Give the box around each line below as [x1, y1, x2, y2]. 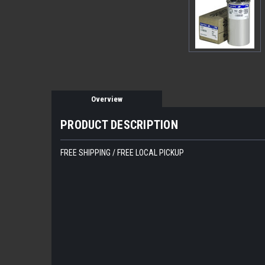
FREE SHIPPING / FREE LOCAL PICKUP [60, 147, 184, 157]
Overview [91, 95, 123, 104]
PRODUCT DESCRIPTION [60, 118, 178, 132]
